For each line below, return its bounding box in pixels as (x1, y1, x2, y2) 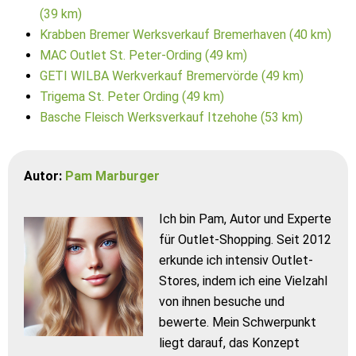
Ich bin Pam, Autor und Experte (159, 211, 331, 226)
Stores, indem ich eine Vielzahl (159, 273, 327, 288)
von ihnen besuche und (159, 294, 284, 309)
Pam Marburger (65, 168, 160, 184)
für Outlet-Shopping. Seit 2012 (159, 232, 331, 247)
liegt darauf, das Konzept (159, 335, 300, 350)
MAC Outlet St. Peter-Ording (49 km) (40, 48, 247, 63)
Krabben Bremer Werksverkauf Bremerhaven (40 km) (40, 27, 331, 42)
